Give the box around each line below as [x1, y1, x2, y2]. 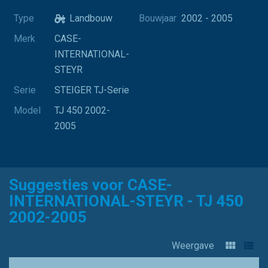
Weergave [172, 240, 224, 252]
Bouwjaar [139, 12, 176, 24]
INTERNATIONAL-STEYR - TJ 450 [9, 191, 243, 210]
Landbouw [69, 12, 112, 24]
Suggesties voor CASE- [9, 175, 172, 194]
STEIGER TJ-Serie [54, 84, 129, 96]
